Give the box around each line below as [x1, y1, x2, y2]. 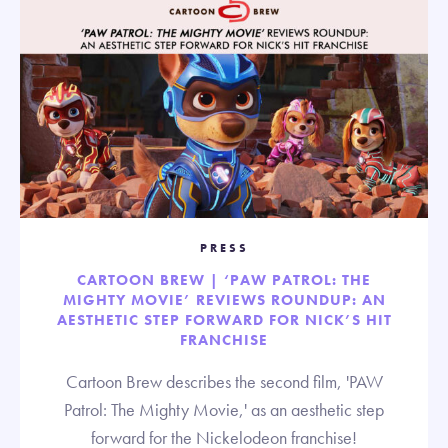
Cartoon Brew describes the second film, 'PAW [65, 369, 383, 393]
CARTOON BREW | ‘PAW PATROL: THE [77, 269, 371, 290]
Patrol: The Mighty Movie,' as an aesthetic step [64, 397, 384, 421]
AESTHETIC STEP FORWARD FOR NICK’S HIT [56, 309, 392, 330]
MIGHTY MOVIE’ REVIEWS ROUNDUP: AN [62, 289, 386, 310]
